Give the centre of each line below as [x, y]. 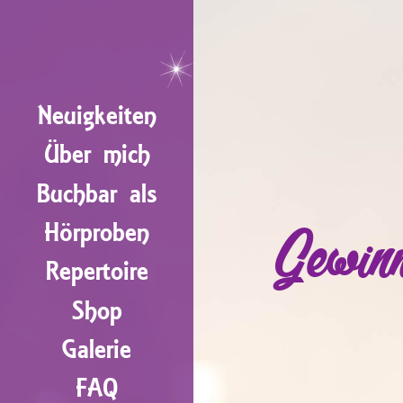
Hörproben [97, 233]
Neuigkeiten [97, 115]
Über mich [97, 155]
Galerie [97, 350]
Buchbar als [97, 193]
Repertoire [97, 272]
